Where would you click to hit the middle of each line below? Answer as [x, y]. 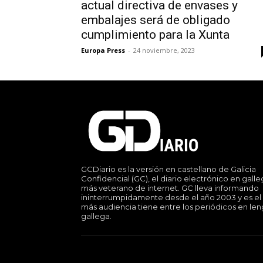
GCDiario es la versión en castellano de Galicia [168, 169]
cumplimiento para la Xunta [155, 35]
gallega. [96, 216]
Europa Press [103, 50]
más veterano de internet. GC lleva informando [170, 188]
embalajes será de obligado [156, 20]
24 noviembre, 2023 [164, 50]
